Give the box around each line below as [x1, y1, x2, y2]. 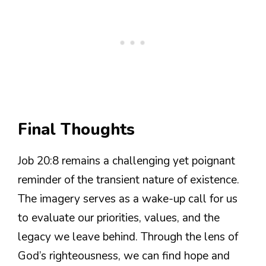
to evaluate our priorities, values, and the [18, 210, 220, 226]
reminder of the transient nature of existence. [18, 172, 239, 188]
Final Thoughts [18, 118, 135, 141]
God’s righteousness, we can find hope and [18, 248, 230, 264]
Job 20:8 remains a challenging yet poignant [18, 153, 235, 169]
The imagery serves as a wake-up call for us [18, 191, 237, 207]
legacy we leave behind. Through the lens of [18, 229, 238, 245]
